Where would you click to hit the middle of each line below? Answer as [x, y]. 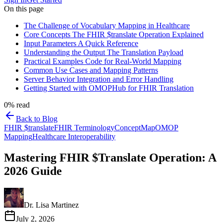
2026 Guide [33, 171]
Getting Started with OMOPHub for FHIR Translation [109, 88]
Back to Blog [37, 119]
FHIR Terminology [84, 128]
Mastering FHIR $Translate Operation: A [110, 157]
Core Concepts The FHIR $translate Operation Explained [114, 34]
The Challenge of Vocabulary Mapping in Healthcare [107, 26]
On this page [24, 9]
